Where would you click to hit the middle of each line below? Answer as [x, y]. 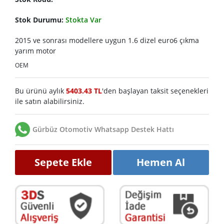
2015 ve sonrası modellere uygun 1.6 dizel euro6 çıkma [107, 40]
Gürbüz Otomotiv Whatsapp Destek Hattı [103, 129]
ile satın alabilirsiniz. [50, 101]
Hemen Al [161, 162]
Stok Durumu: [40, 19]
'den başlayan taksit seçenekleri [155, 90]
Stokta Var [83, 19]
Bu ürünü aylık [40, 90]
